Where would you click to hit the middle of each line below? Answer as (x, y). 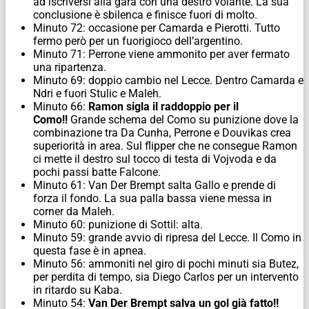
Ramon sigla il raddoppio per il (163, 107)
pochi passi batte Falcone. (97, 172)
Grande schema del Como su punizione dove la (185, 120)
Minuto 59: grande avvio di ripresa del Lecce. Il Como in (167, 238)
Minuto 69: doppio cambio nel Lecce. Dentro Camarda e (168, 81)
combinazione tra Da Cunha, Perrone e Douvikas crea (162, 133)
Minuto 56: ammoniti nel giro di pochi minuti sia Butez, (166, 264)
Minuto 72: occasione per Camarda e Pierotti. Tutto (157, 28)
